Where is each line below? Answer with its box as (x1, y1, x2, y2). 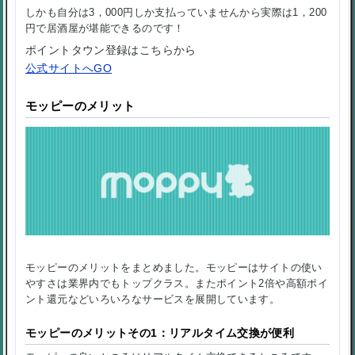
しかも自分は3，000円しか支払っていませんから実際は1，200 (25, 6, 327, 18)
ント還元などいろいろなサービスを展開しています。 (25, 293, 281, 306)
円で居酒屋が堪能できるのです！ (25, 21, 185, 34)
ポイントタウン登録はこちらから (25, 44, 197, 57)
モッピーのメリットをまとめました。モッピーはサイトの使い (25, 261, 323, 274)
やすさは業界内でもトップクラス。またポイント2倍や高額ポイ (25, 277, 329, 290)
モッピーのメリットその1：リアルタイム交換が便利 (25, 326, 295, 339)
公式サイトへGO (25, 62, 113, 75)
